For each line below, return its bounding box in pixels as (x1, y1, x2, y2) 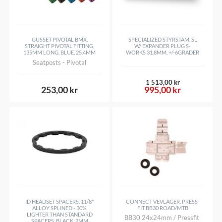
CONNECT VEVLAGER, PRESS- (125, 198, 200, 205)
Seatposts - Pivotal (33, 58, 86, 66)
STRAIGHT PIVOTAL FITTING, (25, 43, 94, 50)
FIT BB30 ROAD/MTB (137, 204, 188, 211)
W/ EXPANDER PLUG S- (134, 43, 191, 50)
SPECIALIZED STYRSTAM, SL (128, 36, 197, 43)
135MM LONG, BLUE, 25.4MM (23, 49, 96, 56)
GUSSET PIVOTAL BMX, (31, 36, 88, 43)
